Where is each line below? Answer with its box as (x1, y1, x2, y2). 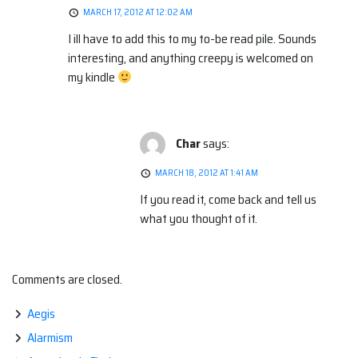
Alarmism (27, 328, 73, 348)
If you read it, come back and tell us (140, 189, 316, 210)
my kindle (68, 67, 117, 88)
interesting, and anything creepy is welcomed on (68, 48, 313, 69)
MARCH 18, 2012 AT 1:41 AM (155, 166, 258, 181)
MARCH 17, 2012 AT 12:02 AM (83, 6, 193, 20)
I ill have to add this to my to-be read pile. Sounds (68, 29, 316, 50)
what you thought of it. (140, 209, 257, 229)
